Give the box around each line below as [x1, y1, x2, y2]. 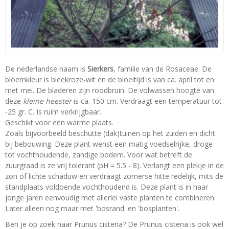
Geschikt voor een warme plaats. [5, 117, 113, 127]
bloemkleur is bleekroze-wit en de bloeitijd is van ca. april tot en [5, 74, 214, 84]
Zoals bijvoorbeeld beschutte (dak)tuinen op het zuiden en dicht [5, 128, 215, 138]
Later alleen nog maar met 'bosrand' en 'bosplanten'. [5, 203, 179, 213]
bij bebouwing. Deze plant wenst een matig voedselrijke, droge [5, 139, 213, 149]
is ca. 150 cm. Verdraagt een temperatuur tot [72, 96, 222, 106]
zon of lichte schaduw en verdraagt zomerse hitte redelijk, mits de [5, 171, 223, 181]
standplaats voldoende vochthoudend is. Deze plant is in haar [5, 181, 208, 192]
